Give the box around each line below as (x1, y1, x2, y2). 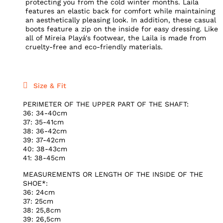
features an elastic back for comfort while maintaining (25, 6, 215, 15)
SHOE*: (23, 179, 48, 187)
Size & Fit (33, 82, 67, 90)
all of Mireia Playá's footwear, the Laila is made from (25, 33, 206, 42)
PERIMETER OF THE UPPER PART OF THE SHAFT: (23, 100, 189, 109)
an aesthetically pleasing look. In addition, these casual (25, 15, 216, 24)
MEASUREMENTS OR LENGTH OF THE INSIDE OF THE (23, 170, 204, 178)
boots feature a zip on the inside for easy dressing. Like (25, 24, 218, 33)
